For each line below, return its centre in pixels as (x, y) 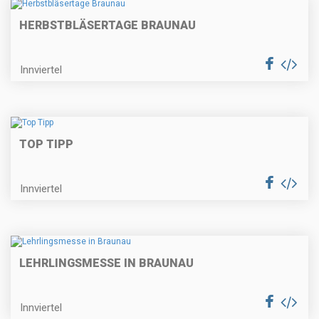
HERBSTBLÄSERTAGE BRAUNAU (108, 25)
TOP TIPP (46, 145)
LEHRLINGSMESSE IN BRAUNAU (106, 263)
